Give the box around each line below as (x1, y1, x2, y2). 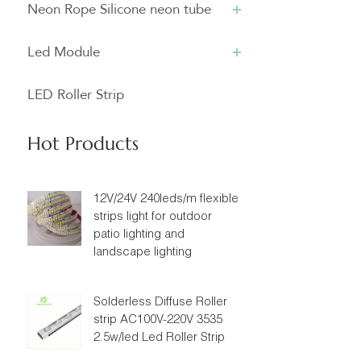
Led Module (27, 43, 100, 61)
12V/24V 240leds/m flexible (93, 193, 239, 205)
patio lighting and (93, 229, 185, 241)
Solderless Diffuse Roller (93, 297, 227, 309)
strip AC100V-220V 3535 (93, 314, 222, 326)
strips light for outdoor (93, 211, 212, 223)
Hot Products (27, 132, 139, 155)
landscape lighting (93, 247, 192, 259)
